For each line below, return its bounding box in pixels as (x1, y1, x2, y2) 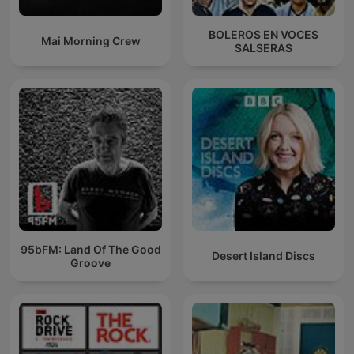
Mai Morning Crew (40, 34, 141, 48)
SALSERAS (235, 40, 292, 55)
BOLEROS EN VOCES (209, 27, 318, 41)
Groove (70, 255, 111, 269)
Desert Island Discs (212, 249, 315, 263)
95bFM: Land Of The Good (20, 242, 161, 256)
